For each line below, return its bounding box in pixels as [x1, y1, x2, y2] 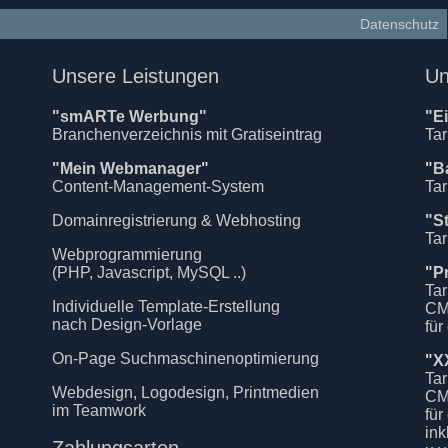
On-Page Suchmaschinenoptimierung [52, 349, 319, 367]
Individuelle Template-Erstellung [52, 297, 280, 315]
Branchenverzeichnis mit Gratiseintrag [52, 125, 322, 143]
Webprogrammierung [52, 245, 202, 263]
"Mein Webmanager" [52, 159, 209, 177]
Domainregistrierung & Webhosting [52, 211, 301, 229]
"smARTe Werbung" [52, 107, 207, 125]
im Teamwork [52, 401, 146, 419]
